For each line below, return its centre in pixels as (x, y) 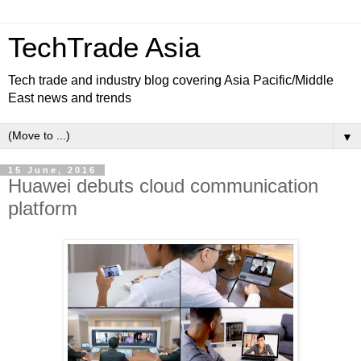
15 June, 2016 (52, 170)
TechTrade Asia (104, 48)
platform (43, 208)
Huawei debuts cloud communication (163, 186)
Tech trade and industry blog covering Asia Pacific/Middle (171, 80)
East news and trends (70, 98)
